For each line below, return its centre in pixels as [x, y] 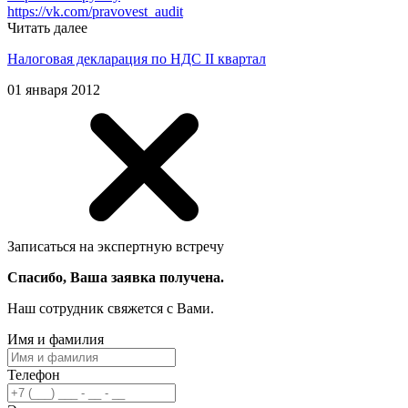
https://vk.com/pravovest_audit [95, 11]
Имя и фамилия [56, 339]
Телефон [34, 374]
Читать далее [47, 27]
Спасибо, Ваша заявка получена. [116, 277]
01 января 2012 [54, 89]
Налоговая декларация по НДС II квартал [137, 58]
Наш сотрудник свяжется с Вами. [111, 308]
